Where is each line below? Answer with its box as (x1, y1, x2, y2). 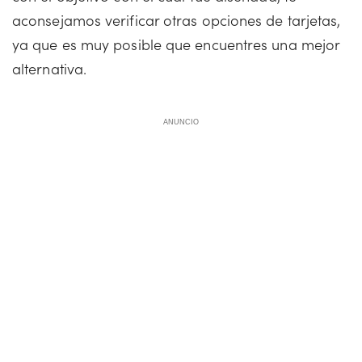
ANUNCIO (162, 118, 200, 126)
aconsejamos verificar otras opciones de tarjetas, (12, 10, 341, 30)
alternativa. (12, 58, 87, 78)
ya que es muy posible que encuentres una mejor (12, 34, 340, 54)
